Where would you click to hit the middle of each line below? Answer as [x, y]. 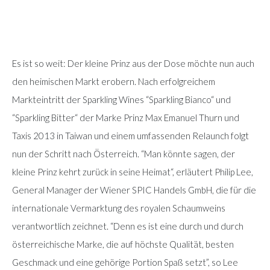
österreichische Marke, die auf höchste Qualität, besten [123, 244]
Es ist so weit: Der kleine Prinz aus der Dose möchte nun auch [133, 63]
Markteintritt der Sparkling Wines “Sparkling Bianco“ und [121, 99]
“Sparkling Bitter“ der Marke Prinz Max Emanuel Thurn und [126, 117]
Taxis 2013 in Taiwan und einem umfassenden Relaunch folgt [130, 135]
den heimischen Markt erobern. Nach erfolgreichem [114, 81]
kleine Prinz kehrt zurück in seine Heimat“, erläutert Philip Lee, [133, 171]
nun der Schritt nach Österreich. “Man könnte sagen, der [124, 153]
